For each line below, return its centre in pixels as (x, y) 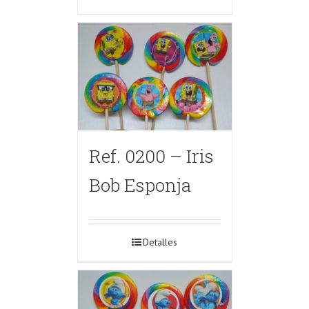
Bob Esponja (140, 184)
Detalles (160, 242)
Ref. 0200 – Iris (151, 155)
